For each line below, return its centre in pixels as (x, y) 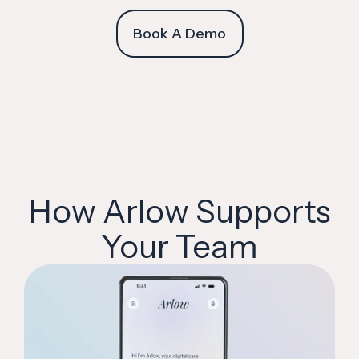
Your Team (179, 247)
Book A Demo (179, 33)
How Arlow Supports (179, 212)
